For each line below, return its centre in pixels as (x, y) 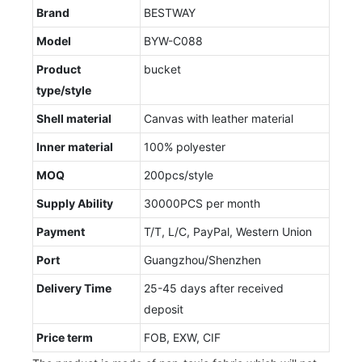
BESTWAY (170, 12)
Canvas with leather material (219, 118)
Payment (61, 231)
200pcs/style (179, 175)
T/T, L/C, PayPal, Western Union (228, 231)
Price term (65, 337)
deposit (164, 309)
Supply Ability (75, 203)
